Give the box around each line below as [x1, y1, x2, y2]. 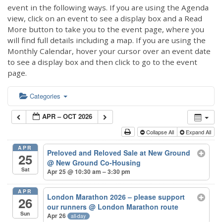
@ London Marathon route [89, 201, 179, 212]
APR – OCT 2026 [42, 111, 93, 121]
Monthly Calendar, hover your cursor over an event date [7, 46, 211, 56]
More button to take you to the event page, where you [7, 24, 204, 34]
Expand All [184, 128, 213, 136]
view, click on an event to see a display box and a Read [7, 13, 202, 23]
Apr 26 [47, 211, 68, 220]
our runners [47, 201, 89, 212]
